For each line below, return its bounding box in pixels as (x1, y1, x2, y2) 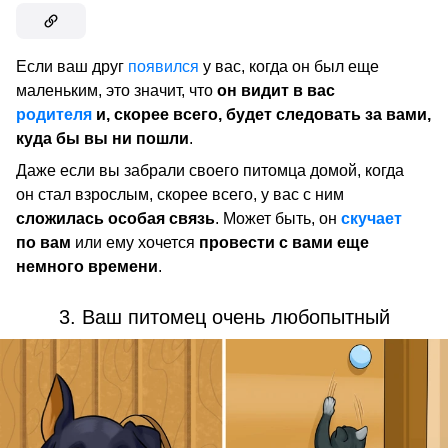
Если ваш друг (16, 58, 128, 76)
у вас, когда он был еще (199, 58, 379, 76)
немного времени (16, 258, 158, 276)
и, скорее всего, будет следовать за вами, (92, 106, 431, 124)
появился (128, 58, 199, 76)
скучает (341, 210, 402, 228)
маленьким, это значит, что (16, 82, 217, 100)
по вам (16, 234, 71, 252)
